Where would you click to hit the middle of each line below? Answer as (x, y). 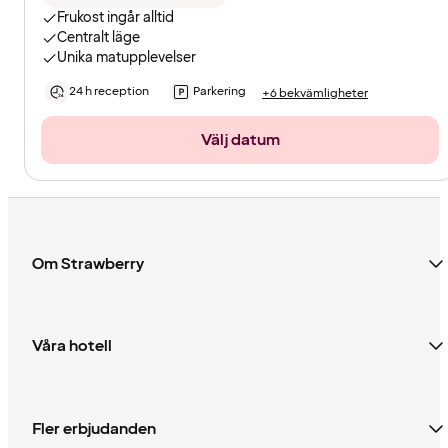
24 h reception (109, 92)
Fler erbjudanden (94, 428)
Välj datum (240, 140)
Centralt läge (98, 38)
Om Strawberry (88, 263)
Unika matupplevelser (126, 58)
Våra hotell (72, 346)
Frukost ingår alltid (115, 18)
